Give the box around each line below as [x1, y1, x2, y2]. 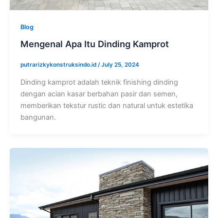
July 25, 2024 [101, 61, 139, 69]
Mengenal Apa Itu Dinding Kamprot [20, 38, 169, 49]
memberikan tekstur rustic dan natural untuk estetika [20, 101, 193, 110]
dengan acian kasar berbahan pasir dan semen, [20, 89, 178, 98]
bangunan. [20, 112, 56, 122]
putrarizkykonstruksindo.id [20, 61, 98, 69]
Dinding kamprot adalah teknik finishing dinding [20, 77, 178, 87]
